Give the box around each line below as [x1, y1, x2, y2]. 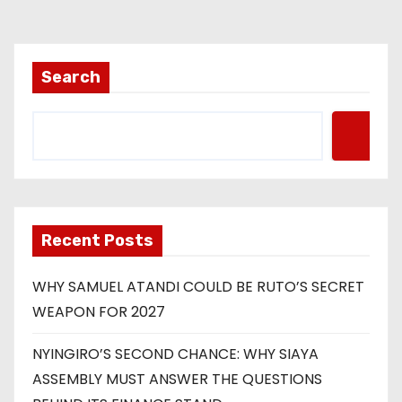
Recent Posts [41, 230, 153, 250]
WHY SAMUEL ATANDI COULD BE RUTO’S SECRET [32, 275, 364, 297]
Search [41, 66, 100, 87]
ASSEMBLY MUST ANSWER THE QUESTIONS [32, 368, 322, 389]
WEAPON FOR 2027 [32, 301, 165, 322]
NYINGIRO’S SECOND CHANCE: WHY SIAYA [32, 343, 319, 364]
